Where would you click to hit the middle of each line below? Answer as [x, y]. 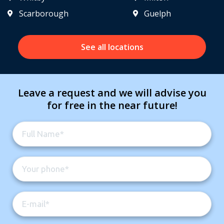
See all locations [112, 47]
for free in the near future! [112, 105]
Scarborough [43, 13]
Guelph [158, 13]
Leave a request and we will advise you [112, 92]
